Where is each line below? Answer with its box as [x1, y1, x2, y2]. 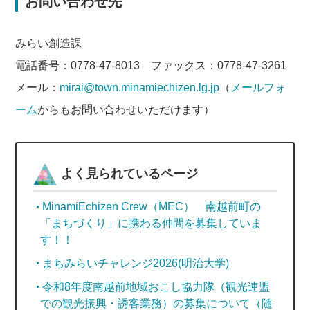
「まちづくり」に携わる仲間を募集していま [40, 217, 262, 230]
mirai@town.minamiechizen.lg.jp [60, 82, 220, 94]
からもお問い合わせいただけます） [37, 104, 215, 116]
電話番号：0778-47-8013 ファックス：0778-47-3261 [15, 60, 287, 72]
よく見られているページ [61, 167, 199, 181]
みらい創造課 [15, 37, 82, 50]
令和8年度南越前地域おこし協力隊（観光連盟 [42, 281, 271, 293]
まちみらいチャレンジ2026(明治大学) [42, 257, 230, 270]
